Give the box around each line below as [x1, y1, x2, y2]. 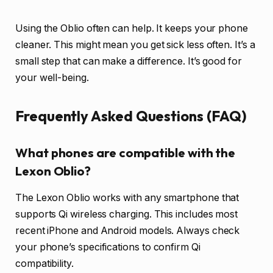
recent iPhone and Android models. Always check [15, 224, 240, 236]
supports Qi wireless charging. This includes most [15, 208, 238, 220]
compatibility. [15, 257, 74, 269]
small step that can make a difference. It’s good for [15, 55, 242, 67]
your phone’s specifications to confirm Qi [15, 241, 200, 253]
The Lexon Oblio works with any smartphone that [15, 191, 239, 204]
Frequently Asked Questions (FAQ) [15, 106, 247, 125]
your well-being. [15, 71, 89, 83]
